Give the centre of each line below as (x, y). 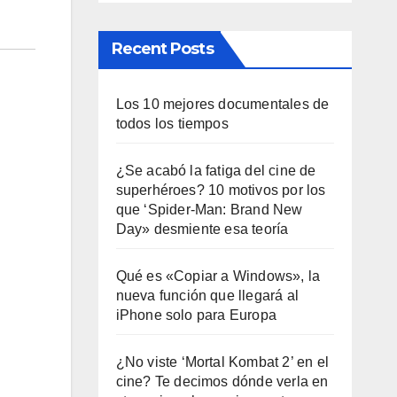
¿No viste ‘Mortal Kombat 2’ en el (222, 362)
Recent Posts (162, 49)
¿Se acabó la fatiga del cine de (216, 171)
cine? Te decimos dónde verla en (222, 381)
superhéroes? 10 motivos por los (221, 190)
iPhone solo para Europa (196, 315)
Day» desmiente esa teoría (202, 229)
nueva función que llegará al (207, 296)
